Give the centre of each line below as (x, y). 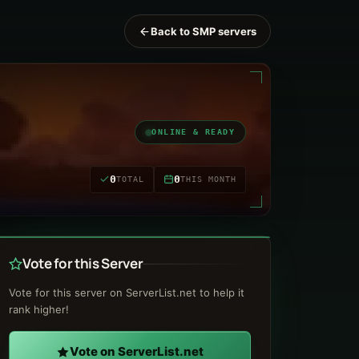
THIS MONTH (208, 179)
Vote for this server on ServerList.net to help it (127, 292)
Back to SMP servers (204, 31)
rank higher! (39, 309)
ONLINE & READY (193, 132)
